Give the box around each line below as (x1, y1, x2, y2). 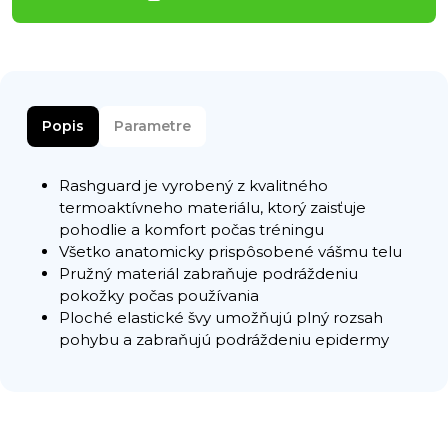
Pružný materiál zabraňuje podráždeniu (59, 264, 358, 284)
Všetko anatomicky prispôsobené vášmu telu (59, 242, 402, 262)
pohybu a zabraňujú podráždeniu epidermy (59, 330, 389, 350)
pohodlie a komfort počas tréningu (59, 220, 324, 240)
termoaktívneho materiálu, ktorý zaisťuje (59, 198, 366, 218)
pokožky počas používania (59, 286, 259, 306)
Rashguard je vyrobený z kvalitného (59, 176, 328, 196)
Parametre (114, 117, 191, 136)
